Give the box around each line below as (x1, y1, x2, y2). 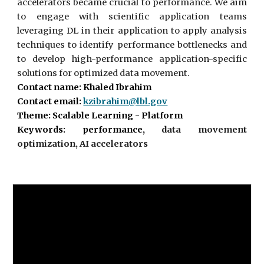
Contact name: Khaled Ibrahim (17, 82, 152, 93)
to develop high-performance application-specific (17, 54, 247, 64)
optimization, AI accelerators (17, 138, 150, 149)
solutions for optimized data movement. (17, 68, 190, 78)
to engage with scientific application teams (17, 11, 247, 22)
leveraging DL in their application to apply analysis (17, 25, 247, 36)
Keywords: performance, (17, 124, 162, 135)
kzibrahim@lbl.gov (83, 96, 168, 107)
